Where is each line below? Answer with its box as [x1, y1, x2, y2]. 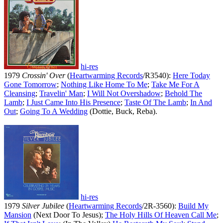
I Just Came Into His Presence [26, 98, 120, 107]
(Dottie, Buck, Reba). [88, 107, 157, 116]
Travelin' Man [39, 89, 83, 98]
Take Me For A [151, 80, 200, 89]
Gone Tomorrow [4, 80, 57, 89]
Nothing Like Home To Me [61, 80, 147, 89]
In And [190, 98, 212, 107]
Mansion [4, 211, 31, 220]
